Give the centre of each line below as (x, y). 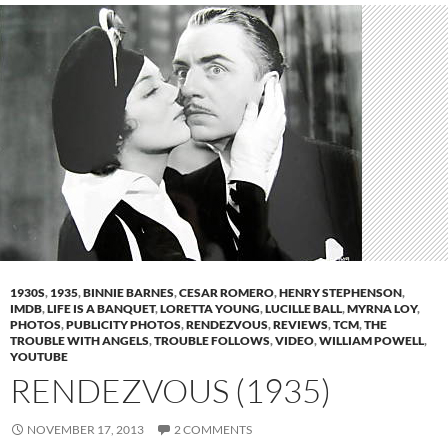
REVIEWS (300, 324)
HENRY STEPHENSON (340, 292)
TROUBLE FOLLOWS (212, 340)
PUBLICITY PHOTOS (123, 324)
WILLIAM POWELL (371, 340)
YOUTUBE (39, 356)
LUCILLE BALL (303, 308)
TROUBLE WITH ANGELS (79, 340)
